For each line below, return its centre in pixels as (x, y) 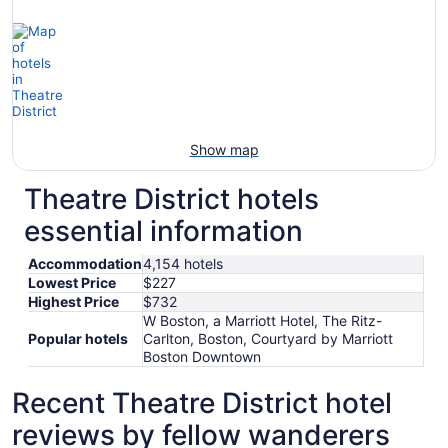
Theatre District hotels (171, 198)
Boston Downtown (202, 356)
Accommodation (85, 263)
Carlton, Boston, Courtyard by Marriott (268, 338)
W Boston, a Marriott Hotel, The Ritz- (262, 320)
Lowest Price (72, 282)
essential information (163, 230)
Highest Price (73, 301)
